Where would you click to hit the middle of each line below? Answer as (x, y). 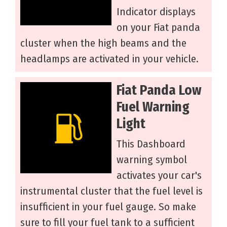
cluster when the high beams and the (103, 43)
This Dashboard (151, 144)
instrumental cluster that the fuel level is (111, 191)
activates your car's (159, 176)
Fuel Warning (153, 107)
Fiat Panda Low (159, 90)
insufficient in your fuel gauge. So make (108, 207)
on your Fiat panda (158, 28)
